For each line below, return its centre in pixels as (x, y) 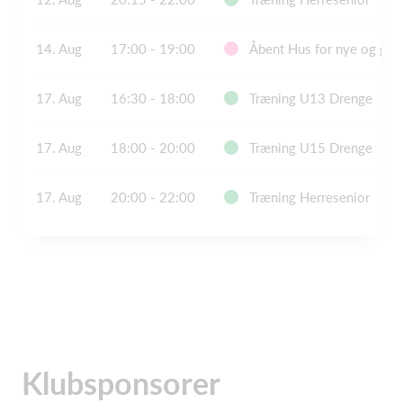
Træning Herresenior (309, 197)
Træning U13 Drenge (311, 98)
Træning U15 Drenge (311, 148)
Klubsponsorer (121, 383)
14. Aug (59, 49)
